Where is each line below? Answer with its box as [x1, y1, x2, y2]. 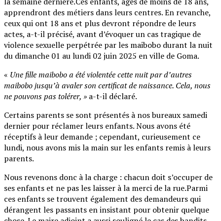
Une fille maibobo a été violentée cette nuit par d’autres [10, 69, 192, 80]
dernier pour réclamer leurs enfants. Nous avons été [4, 120, 190, 131]
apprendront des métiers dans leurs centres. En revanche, [4, 6, 211, 18]
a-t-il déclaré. [87, 90, 137, 102]
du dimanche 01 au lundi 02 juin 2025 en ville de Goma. [4, 50, 199, 61]
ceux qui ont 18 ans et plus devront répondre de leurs [4, 17, 196, 29]
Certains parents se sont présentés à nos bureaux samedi [4, 109, 207, 120]
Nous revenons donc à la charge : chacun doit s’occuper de [4, 171, 213, 183]
